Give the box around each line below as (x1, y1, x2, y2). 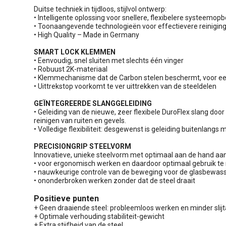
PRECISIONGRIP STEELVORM (34, 142, 131, 150)
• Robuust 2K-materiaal (34, 65, 107, 73)
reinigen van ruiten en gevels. (34, 116, 126, 125)
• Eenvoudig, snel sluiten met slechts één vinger (34, 56, 184, 65)
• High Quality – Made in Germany (34, 30, 139, 39)
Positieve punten (34, 193, 99, 203)
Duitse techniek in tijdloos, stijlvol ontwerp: (34, 5, 166, 13)
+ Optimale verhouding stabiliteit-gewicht (34, 212, 164, 220)
